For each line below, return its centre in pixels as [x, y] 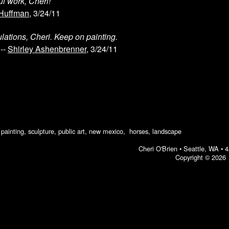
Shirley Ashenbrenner [47, 49]
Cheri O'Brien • [160, 148]
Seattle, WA [201, 148]
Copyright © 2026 [200, 157]
